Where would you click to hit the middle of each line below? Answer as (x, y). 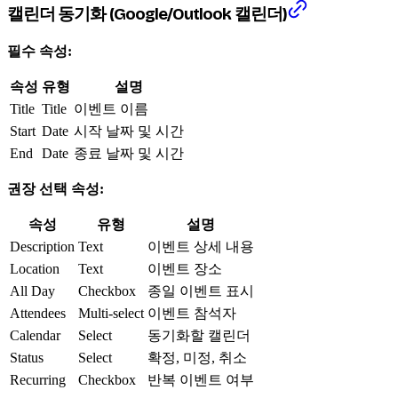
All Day (32, 291)
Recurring (38, 379)
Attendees (38, 313)
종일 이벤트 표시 (201, 291)
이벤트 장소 (185, 268)
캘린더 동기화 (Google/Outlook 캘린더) (147, 15)
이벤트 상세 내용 (201, 246)
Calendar (35, 335)
